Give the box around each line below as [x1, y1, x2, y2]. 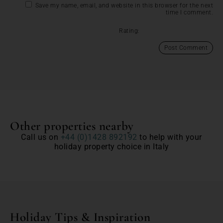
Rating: [119, 27, 141, 34]
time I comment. [165, 8, 213, 16]
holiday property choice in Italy [54, 141, 169, 151]
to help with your [137, 132, 202, 142]
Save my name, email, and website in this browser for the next [35, 1, 213, 9]
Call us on [21, 132, 61, 142]
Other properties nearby [10, 118, 134, 133]
